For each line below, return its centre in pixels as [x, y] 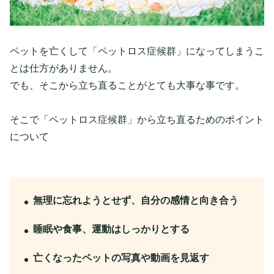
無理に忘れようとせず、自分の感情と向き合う [136, 200]
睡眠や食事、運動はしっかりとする [111, 229]
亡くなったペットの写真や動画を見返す [121, 257]
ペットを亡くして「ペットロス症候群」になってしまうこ [137, 51]
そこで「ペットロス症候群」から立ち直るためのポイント [137, 119]
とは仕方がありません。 [64, 68]
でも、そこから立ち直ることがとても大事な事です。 [127, 85]
